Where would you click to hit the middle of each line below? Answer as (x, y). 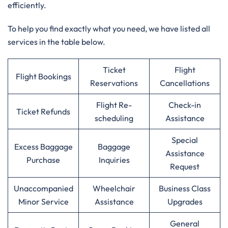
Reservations (114, 83)
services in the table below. (56, 42)
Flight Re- (114, 105)
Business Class (185, 188)
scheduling (114, 118)
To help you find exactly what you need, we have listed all (109, 28)
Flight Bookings (43, 76)
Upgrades (185, 202)
